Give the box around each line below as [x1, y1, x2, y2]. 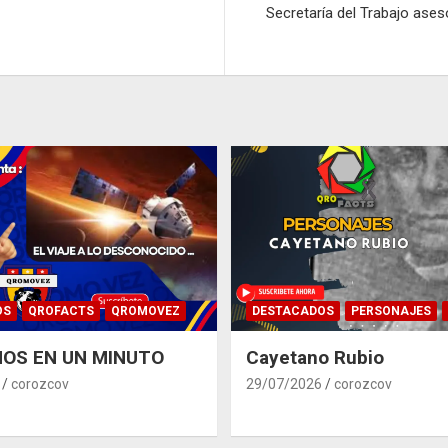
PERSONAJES [351, 304, 431, 319]
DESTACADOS [252, 304, 334, 319]
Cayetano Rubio [246, 346, 384, 370]
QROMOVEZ [110, 304, 180, 319]
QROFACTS [27, 304, 94, 319]
